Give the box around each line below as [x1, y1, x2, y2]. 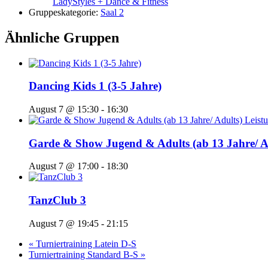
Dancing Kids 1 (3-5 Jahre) [29, 80, 162, 93]
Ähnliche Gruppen [5, 29, 119, 45]
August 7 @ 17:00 [29, 161, 99, 172]
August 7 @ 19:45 [29, 218, 99, 229]
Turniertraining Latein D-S [33, 238, 136, 249]
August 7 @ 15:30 [29, 104, 99, 115]
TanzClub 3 [29, 194, 86, 207]
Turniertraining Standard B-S [29, 249, 141, 260]
